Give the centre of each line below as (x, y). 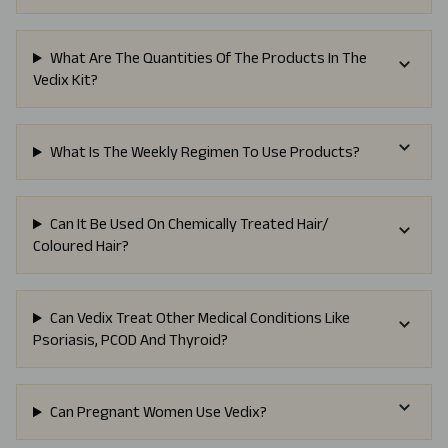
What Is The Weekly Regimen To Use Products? (204, 152)
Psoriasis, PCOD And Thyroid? (130, 340)
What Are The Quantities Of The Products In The (208, 58)
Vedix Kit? (65, 80)
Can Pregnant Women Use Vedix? (158, 412)
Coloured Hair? (81, 246)
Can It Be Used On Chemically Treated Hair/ (189, 224)
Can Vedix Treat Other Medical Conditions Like (199, 318)
